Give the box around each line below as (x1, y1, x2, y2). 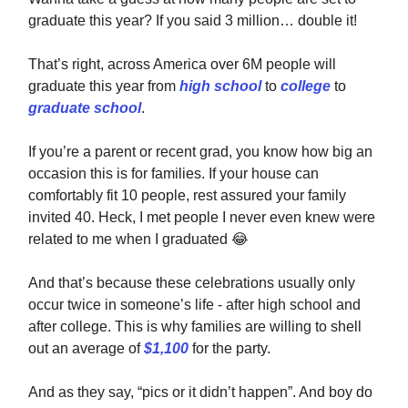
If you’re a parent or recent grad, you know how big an (28, 144, 372, 160)
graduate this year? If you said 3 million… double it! (28, 13, 357, 29)
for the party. (189, 341, 270, 357)
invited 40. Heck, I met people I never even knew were (28, 209, 375, 226)
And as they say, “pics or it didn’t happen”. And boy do (28, 384, 372, 401)
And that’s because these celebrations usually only (28, 275, 355, 291)
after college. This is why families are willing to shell (28, 319, 362, 335)
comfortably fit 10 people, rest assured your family (28, 188, 346, 204)
